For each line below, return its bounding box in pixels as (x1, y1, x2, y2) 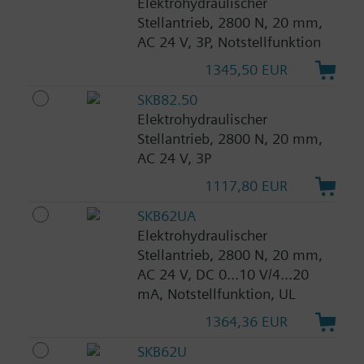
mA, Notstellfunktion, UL (136, 285, 296, 303)
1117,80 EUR (205, 177, 288, 195)
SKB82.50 (136, 91, 197, 109)
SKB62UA (136, 207, 196, 225)
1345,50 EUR (205, 61, 288, 79)
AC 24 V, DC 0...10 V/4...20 (136, 266, 309, 284)
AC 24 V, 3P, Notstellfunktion (136, 33, 321, 51)
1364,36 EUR (205, 313, 288, 331)
